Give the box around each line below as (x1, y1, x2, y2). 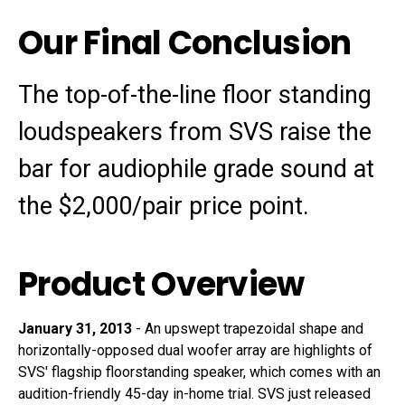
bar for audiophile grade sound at (18, 155, 374, 184)
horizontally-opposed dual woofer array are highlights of (18, 342, 372, 360)
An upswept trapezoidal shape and (145, 320, 363, 338)
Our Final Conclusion (18, 20, 352, 67)
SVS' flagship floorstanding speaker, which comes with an (18, 363, 381, 381)
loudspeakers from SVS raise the (18, 118, 372, 147)
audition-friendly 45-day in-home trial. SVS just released (18, 385, 371, 403)
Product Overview (18, 261, 305, 308)
